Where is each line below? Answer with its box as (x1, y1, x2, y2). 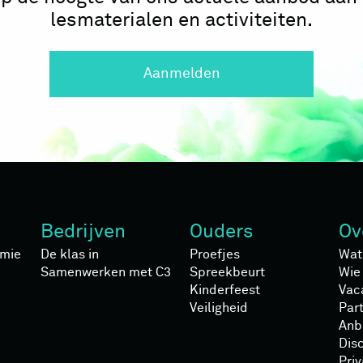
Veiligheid (190, 301, 248, 314)
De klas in (41, 247, 99, 261)
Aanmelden (143, 66, 220, 81)
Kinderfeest (190, 283, 260, 297)
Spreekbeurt (190, 265, 265, 279)
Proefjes (190, 247, 240, 261)
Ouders (190, 221, 254, 241)
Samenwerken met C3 (41, 265, 171, 279)
